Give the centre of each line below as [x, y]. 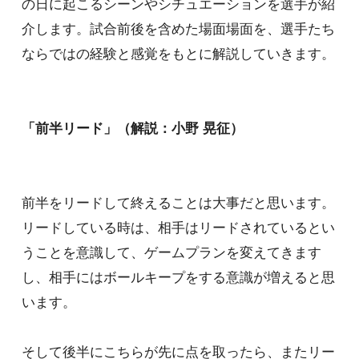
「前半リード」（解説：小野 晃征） [132, 129]
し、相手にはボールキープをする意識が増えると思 [178, 278]
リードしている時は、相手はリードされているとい [178, 228]
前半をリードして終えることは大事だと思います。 [178, 204]
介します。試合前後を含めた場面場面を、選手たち [178, 30]
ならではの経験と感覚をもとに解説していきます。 [178, 54]
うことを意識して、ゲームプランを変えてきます [171, 253]
